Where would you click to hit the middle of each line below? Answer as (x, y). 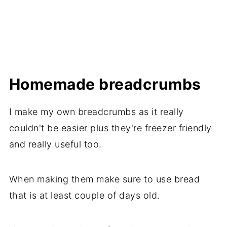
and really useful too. (55, 144)
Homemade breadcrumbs (105, 84)
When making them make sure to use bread (104, 179)
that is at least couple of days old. (84, 195)
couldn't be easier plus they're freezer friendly (110, 128)
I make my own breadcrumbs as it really (96, 111)
